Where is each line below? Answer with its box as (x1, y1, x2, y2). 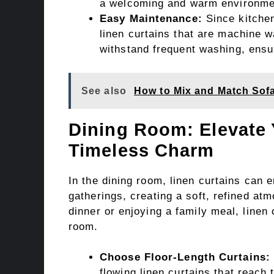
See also (81, 85, 127, 96)
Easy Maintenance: (100, 13, 202, 25)
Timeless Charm (68, 140, 215, 160)
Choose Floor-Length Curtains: (100, 251, 270, 264)
